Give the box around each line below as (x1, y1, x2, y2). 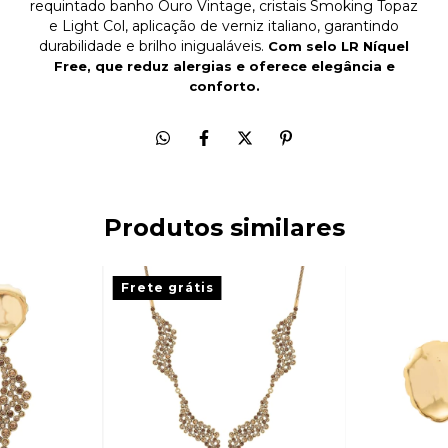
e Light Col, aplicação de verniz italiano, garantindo (49, 17, 399, 35)
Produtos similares (103, 213, 345, 243)
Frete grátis (120, 280, 214, 296)
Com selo (268, 38, 337, 54)
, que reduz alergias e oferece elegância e (86, 58, 395, 74)
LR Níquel (341, 38, 409, 54)
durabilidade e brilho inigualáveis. (39, 37, 268, 55)
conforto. (188, 78, 260, 94)
